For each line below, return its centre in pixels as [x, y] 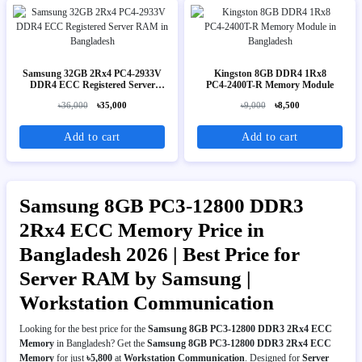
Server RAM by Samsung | [135, 278]
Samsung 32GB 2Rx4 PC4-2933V [92, 73]
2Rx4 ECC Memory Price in [142, 229]
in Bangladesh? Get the [101, 343]
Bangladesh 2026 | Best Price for [160, 254]
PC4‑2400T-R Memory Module [270, 84]
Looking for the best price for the [84, 328]
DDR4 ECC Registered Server [92, 84]
